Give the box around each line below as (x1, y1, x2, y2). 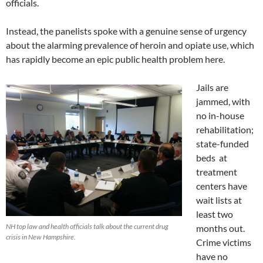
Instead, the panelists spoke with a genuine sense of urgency (6, 25, 247, 37)
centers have (196, 180, 247, 192)
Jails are (196, 82, 228, 93)
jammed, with (196, 96, 250, 107)
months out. (196, 222, 245, 234)
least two (196, 208, 233, 220)
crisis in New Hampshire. (6, 232, 76, 242)
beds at (196, 152, 227, 164)
